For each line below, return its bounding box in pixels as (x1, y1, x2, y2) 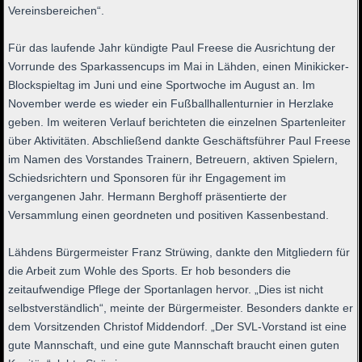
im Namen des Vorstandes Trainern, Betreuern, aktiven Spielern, (8, 153, 339, 166)
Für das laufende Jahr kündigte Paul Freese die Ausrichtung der (8, 41, 336, 55)
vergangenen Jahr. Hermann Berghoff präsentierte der (8, 190, 288, 204)
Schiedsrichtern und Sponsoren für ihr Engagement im (8, 171, 287, 185)
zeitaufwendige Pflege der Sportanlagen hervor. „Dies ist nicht (8, 283, 324, 297)
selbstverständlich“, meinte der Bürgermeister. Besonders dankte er (8, 301, 354, 315)
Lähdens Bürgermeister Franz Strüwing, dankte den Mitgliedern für (8, 246, 351, 259)
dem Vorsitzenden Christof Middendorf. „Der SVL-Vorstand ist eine (8, 320, 347, 334)
